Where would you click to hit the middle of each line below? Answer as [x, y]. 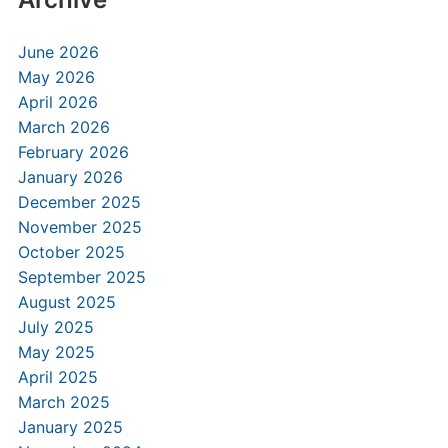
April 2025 [57, 377]
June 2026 [58, 52]
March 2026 [63, 127]
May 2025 [56, 352]
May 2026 [56, 77]
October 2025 [71, 252]
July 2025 [55, 327]
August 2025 [66, 302]
